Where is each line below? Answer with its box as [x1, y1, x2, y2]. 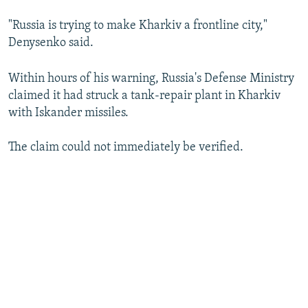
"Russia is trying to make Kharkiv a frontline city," [8, 19, 267, 33]
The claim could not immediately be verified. [8, 141, 243, 155]
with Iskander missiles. [8, 107, 129, 120]
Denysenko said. [8, 36, 93, 50]
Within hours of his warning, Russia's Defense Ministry [8, 72, 294, 86]
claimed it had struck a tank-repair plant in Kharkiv [8, 89, 280, 103]
